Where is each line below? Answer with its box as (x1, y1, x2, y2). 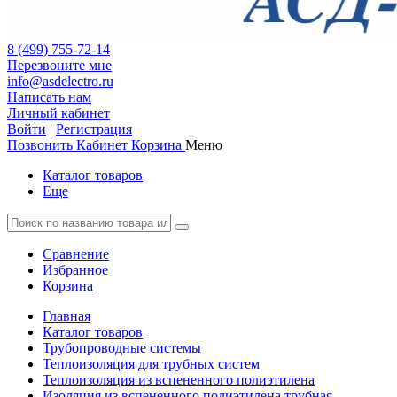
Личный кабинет (7, 105, 110, 121)
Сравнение (43, 246, 109, 261)
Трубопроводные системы (43, 340, 201, 355)
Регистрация (56, 121, 132, 136)
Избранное (43, 262, 108, 277)
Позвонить (7, 137, 73, 152)
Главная (43, 308, 90, 323)
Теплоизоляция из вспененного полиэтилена (43, 372, 315, 387)
